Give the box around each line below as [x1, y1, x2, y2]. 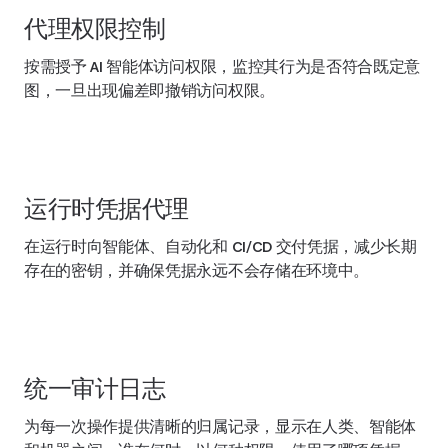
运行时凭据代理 [24, 193, 189, 225]
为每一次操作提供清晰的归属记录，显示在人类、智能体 [24, 416, 416, 438]
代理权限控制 [24, 13, 166, 45]
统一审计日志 [24, 373, 166, 405]
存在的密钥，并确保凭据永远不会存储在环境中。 [24, 260, 369, 282]
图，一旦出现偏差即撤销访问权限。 [24, 80, 275, 102]
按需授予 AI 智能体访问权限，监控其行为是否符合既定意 [24, 56, 421, 78]
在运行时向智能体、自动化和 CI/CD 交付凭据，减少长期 [24, 236, 417, 258]
